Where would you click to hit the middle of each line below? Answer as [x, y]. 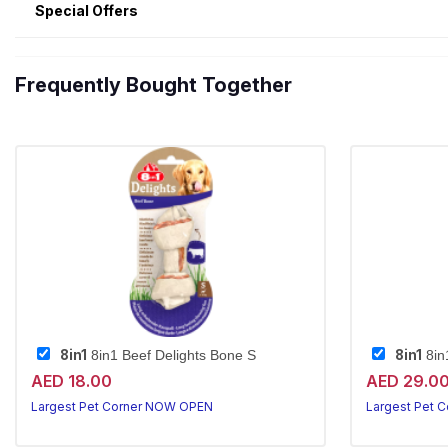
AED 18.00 [71, 381]
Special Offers [86, 10]
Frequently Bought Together [153, 85]
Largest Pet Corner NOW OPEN [122, 406]
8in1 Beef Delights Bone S [171, 355]
